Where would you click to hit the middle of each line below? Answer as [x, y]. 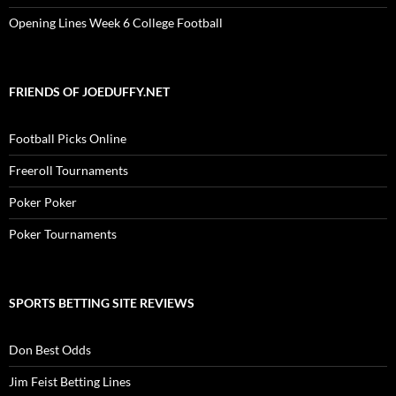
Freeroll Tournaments [69, 171]
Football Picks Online [68, 139]
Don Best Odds [50, 350]
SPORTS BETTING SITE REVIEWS [102, 303]
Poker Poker [43, 202]
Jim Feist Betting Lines [70, 382]
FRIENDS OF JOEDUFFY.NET [89, 92]
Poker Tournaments [63, 234]
